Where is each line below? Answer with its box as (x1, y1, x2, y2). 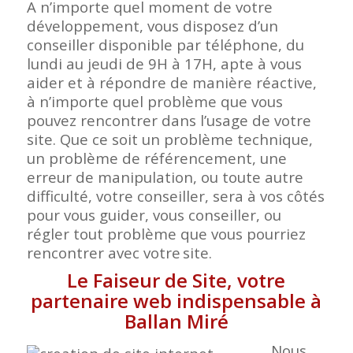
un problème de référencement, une (26, 148, 287, 169)
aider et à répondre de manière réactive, (26, 72, 317, 93)
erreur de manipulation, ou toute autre (26, 167, 303, 188)
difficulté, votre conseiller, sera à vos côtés (26, 186, 325, 206)
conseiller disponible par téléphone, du (26, 35, 304, 55)
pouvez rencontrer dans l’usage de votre (26, 110, 311, 131)
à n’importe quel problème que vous (26, 91, 283, 112)
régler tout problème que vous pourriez (26, 224, 306, 244)
